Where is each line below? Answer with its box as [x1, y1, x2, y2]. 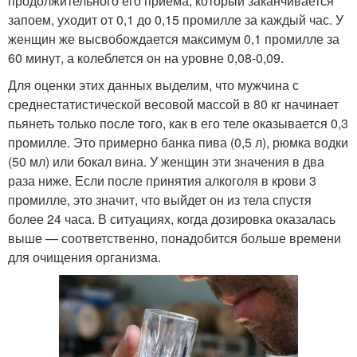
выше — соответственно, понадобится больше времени [8, 229, 341, 248]
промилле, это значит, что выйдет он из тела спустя [8, 190, 312, 210]
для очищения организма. [8, 248, 161, 267]
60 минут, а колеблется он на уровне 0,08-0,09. [8, 49, 284, 68]
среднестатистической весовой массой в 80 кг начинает [8, 95, 339, 114]
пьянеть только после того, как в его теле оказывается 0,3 [8, 114, 348, 133]
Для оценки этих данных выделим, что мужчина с [8, 76, 299, 95]
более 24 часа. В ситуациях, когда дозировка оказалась [8, 210, 335, 229]
